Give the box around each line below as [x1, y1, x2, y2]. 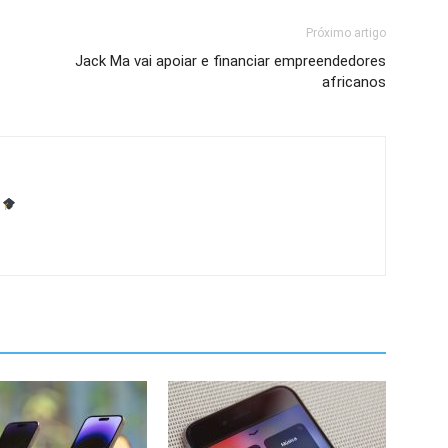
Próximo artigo [306, 25, 386, 40]
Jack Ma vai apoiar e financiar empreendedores [75, 51, 386, 70]
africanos [322, 72, 386, 91]
